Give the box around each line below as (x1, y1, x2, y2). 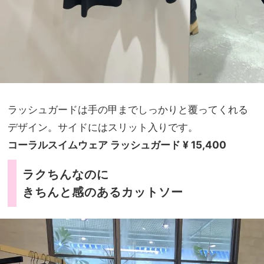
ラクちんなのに (22, 167, 109, 182)
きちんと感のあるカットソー (22, 185, 183, 200)
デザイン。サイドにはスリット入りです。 (8, 121, 198, 134)
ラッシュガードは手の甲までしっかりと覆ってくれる (8, 103, 248, 116)
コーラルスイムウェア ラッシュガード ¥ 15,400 (8, 138, 226, 151)
